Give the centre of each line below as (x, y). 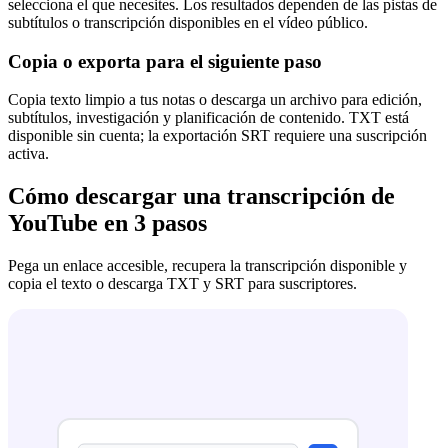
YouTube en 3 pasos (107, 223)
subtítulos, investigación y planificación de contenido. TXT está (208, 118)
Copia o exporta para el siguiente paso (165, 61)
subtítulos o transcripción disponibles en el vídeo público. (188, 22)
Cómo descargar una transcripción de (201, 196)
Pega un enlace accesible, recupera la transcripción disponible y (207, 266)
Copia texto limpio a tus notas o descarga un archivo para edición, (215, 100)
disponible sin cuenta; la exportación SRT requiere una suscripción (217, 136)
